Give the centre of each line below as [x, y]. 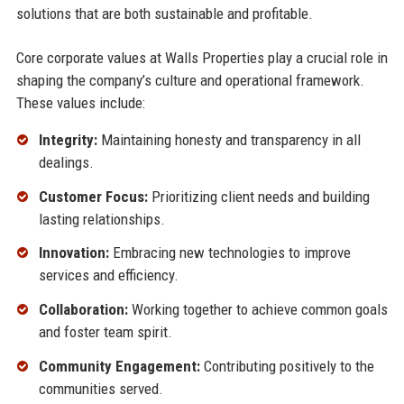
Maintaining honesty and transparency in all [229, 139]
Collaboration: [83, 310]
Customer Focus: [93, 196]
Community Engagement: [119, 367]
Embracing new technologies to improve [230, 253]
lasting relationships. [101, 219]
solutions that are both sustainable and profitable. [164, 13]
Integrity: [68, 139]
